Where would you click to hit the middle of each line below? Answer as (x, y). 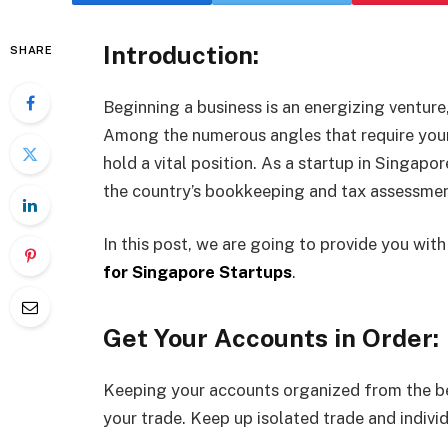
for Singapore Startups (197, 272)
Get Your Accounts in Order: (271, 337)
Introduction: (181, 55)
